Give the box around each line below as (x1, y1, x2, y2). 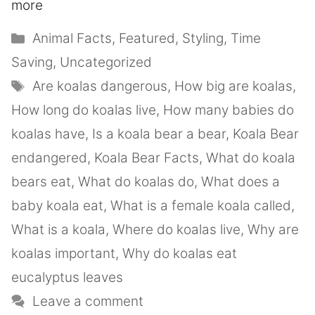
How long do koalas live (11, 102, 156, 119)
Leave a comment (32, 293, 144, 310)
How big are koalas (174, 78, 293, 95)
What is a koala (11, 221, 105, 238)
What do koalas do (78, 174, 194, 191)
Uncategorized (60, 54, 152, 71)
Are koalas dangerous (32, 78, 168, 95)
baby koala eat (11, 198, 103, 214)
